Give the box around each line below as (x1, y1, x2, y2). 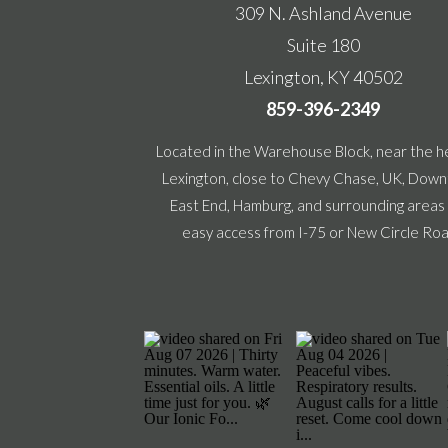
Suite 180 (286, 34, 360, 56)
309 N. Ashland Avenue (234, 2, 412, 24)
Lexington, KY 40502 (243, 66, 403, 88)
